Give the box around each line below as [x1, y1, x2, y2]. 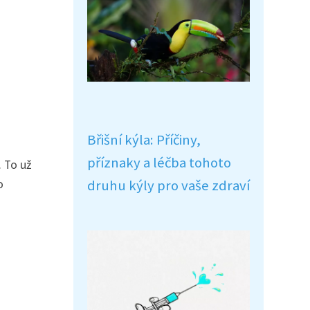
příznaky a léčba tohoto [87, 154, 231, 172]
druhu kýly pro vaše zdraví [87, 176, 250, 194]
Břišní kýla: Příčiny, [87, 131, 201, 149]
